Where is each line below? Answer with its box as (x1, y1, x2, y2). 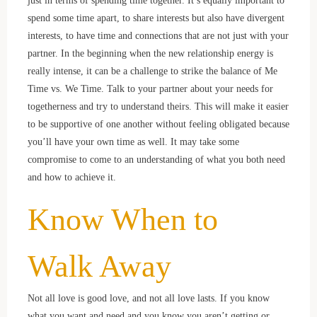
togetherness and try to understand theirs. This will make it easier (27, 100, 289, 112)
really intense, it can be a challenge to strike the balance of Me (27, 64, 277, 76)
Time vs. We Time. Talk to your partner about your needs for (27, 82, 273, 94)
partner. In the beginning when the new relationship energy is (27, 47, 273, 59)
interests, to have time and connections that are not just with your (27, 29, 289, 41)
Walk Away (27, 248, 171, 284)
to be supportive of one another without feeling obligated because (27, 117, 289, 129)
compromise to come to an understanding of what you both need (27, 153, 285, 165)
